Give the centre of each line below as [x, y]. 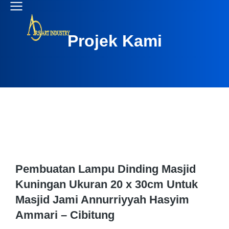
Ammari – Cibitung [65, 215]
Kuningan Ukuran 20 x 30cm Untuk [107, 184]
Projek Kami [114, 41]
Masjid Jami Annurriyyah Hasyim [102, 200]
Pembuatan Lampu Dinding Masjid [106, 169]
